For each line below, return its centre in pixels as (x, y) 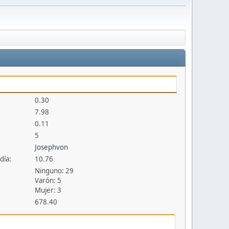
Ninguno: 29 (54, 171)
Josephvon (52, 147)
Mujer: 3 (48, 190)
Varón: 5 (48, 181)
